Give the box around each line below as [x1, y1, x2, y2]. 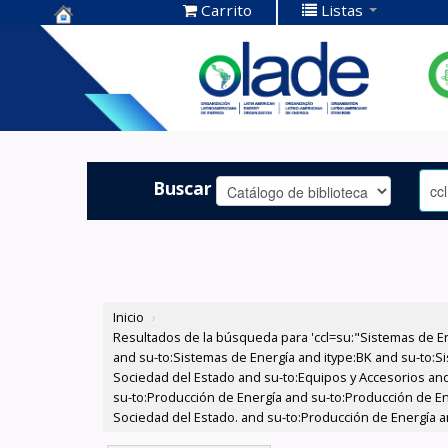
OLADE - [54, 88, 130, 115]
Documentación [54, 57, 203, 84]
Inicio [113, 308, 145, 327]
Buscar [153, 175, 213, 200]
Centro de [54, 26, 147, 53]
